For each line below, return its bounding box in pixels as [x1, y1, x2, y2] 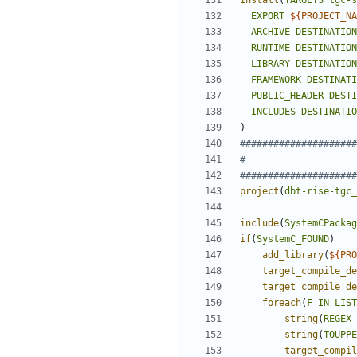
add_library [262, 249, 324, 261]
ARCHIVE [251, 26, 290, 38]
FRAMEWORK [251, 74, 301, 86]
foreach [262, 297, 301, 309]
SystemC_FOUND [257, 233, 329, 245]
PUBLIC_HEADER [251, 90, 324, 102]
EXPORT [251, 10, 284, 22]
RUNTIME [251, 42, 290, 54]
